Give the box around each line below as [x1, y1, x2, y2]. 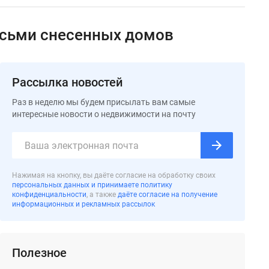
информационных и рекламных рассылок [12, 200, 155, 208]
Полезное [12, 246, 67, 260]
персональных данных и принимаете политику [12, 181, 172, 189]
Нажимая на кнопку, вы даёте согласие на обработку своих [12, 171, 216, 180]
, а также [86, 190, 116, 199]
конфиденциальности [12, 190, 86, 199]
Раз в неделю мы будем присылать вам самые [12, 97, 195, 107]
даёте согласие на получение [118, 190, 217, 199]
